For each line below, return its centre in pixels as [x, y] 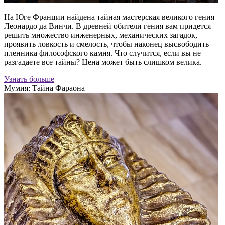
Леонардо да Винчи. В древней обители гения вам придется [107, 26]
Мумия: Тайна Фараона [44, 88]
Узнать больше [29, 79]
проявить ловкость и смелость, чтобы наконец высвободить [106, 44]
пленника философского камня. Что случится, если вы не [102, 53]
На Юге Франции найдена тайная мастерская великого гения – [112, 17]
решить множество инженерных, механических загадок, [101, 35]
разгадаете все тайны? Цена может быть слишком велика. [103, 62]
